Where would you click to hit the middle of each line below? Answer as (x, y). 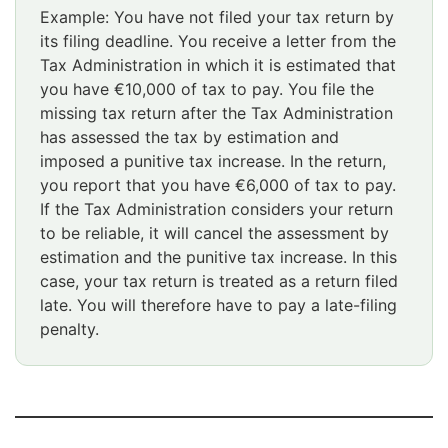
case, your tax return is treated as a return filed (219, 281)
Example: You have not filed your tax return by (217, 17)
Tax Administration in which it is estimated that (218, 65)
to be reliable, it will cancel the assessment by (214, 233)
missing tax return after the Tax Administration (216, 113)
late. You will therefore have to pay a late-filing (218, 305)
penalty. (69, 329)
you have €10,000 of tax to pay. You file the (207, 89)
